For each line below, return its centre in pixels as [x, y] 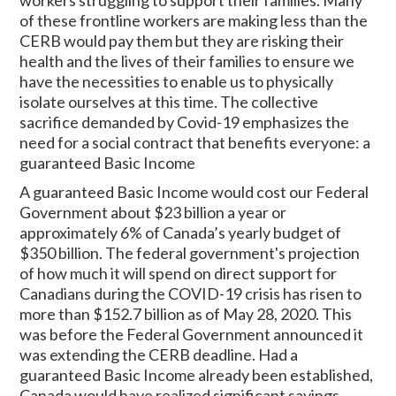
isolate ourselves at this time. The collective [169, 101]
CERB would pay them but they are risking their [182, 40]
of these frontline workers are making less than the [194, 20]
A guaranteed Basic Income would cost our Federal [194, 191]
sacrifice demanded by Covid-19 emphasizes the [185, 122]
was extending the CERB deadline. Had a [159, 354]
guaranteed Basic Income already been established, [197, 374]
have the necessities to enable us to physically [177, 81]
